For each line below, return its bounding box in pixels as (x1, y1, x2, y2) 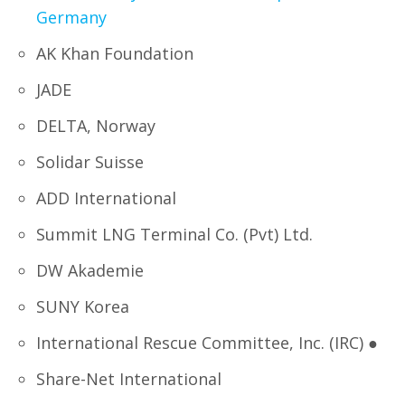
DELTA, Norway (36, 115, 155, 137)
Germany (36, 6, 107, 28)
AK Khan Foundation (36, 42, 193, 64)
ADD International (36, 187, 176, 209)
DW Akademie (36, 259, 144, 281)
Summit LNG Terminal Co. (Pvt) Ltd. (36, 223, 313, 245)
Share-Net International (36, 368, 221, 390)
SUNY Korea (36, 296, 129, 317)
